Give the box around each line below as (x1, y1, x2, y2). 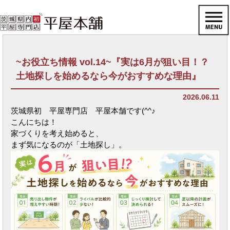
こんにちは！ (11, 118, 57, 127)
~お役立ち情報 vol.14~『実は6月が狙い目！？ (16, 57, 209, 68)
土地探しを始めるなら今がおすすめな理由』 (16, 71, 201, 82)
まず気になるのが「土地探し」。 (11, 140, 126, 149)
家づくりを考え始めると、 (11, 129, 103, 138)
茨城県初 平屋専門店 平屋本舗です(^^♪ (11, 106, 156, 116)
